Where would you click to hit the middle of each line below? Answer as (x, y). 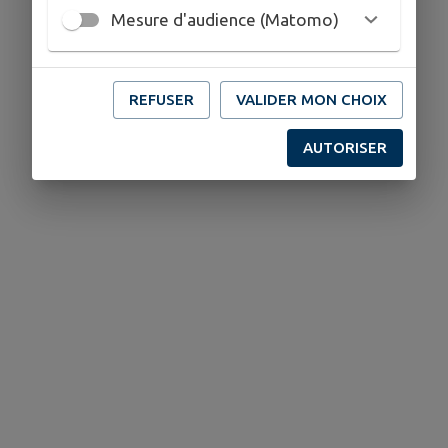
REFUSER (161, 99)
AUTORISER (345, 147)
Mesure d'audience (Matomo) (225, 19)
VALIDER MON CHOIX (311, 99)
